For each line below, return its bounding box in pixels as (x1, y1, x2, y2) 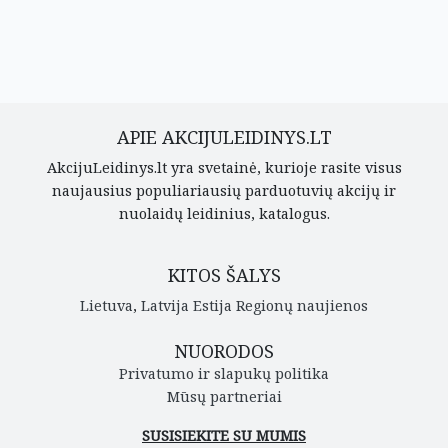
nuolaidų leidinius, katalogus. (118, 204, 330, 223)
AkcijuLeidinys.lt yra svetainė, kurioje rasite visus (46, 158, 402, 177)
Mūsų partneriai (166, 387, 282, 406)
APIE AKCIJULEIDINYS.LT (116, 125, 332, 149)
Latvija (141, 296, 189, 315)
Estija (193, 296, 232, 315)
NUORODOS (174, 339, 274, 363)
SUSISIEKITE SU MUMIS (142, 426, 306, 445)
